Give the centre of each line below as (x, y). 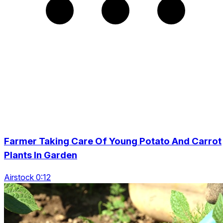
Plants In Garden (41, 155)
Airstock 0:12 (27, 177)
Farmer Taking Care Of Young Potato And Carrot (113, 141)
